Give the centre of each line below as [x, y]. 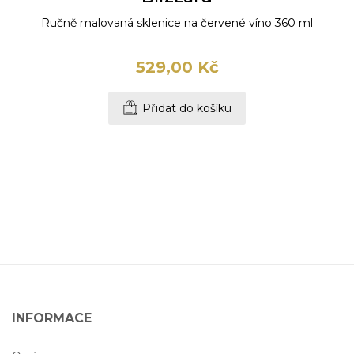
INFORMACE [51, 318]
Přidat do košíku [187, 109]
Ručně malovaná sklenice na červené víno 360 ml [177, 23]
